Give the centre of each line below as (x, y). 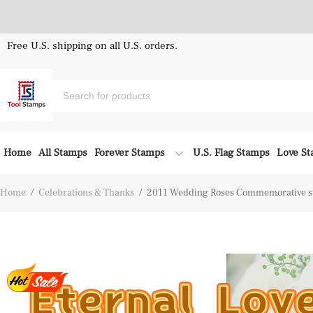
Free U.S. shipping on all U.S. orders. (92, 46)
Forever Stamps (130, 153)
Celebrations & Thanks (86, 193)
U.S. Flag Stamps (231, 153)
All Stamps (63, 153)
